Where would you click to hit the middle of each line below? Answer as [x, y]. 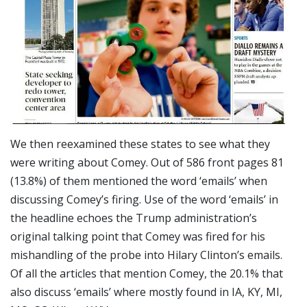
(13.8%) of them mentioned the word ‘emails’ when [139, 181]
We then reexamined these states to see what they [140, 144]
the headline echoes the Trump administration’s [134, 218]
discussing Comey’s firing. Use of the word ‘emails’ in [144, 200]
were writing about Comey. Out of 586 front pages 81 [147, 163]
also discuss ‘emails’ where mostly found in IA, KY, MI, [146, 292]
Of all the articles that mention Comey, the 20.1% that [147, 274]
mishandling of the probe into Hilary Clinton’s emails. [146, 255]
